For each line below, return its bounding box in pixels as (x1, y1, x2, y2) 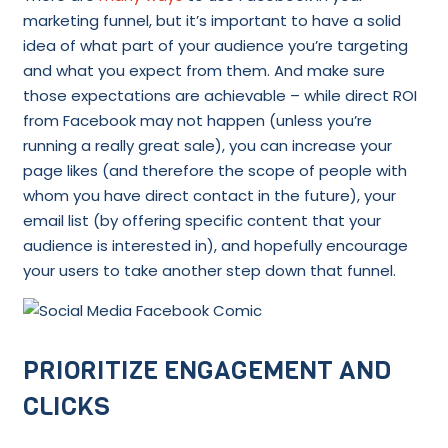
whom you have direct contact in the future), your (22, 185, 396, 207)
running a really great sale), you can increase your (22, 135, 392, 157)
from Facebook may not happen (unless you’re (22, 110, 372, 132)
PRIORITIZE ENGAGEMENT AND (22, 353, 391, 389)
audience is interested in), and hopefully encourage (22, 235, 408, 257)
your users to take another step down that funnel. (22, 260, 396, 282)
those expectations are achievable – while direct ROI (22, 85, 417, 107)
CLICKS (22, 389, 110, 425)
